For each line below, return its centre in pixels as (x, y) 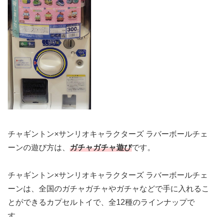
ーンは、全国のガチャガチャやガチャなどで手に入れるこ (108, 189)
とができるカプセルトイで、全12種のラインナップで (101, 202)
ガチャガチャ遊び (101, 148)
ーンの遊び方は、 (39, 148)
